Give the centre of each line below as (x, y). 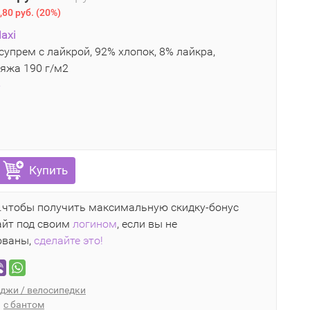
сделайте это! (69, 240)
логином (95, 224)
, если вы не (147, 224)
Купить (48, 170)
